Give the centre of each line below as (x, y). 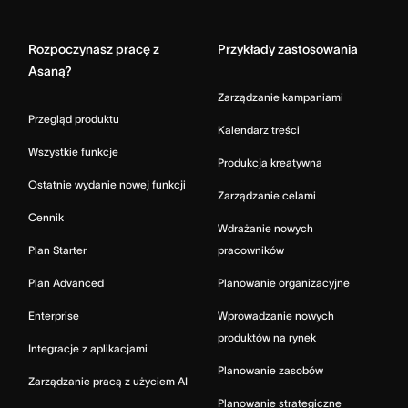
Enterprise (54, 315)
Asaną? (50, 71)
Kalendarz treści (259, 129)
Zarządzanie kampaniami (280, 97)
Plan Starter (57, 250)
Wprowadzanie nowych (276, 315)
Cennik (46, 217)
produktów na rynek (267, 337)
